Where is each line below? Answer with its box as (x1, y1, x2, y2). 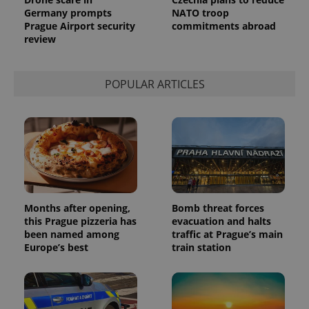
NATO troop (172, 6, 229, 20)
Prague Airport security (24, 19, 135, 33)
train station (172, 240, 231, 254)
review (24, 32, 56, 46)
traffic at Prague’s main (172, 227, 283, 241)
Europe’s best (24, 240, 88, 254)
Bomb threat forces (172, 201, 264, 215)
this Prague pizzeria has (24, 214, 137, 228)
